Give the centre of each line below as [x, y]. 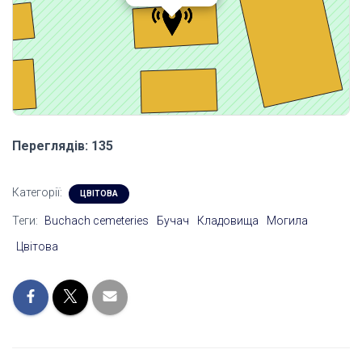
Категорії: [38, 193]
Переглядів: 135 [63, 146]
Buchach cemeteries [97, 221]
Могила [287, 221]
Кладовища [228, 221]
